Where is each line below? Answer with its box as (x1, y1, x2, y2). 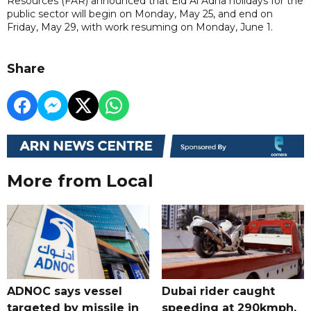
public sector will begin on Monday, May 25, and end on (7, 7, 273, 20)
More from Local (7, 170, 153, 191)
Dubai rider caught (161, 284, 275, 298)
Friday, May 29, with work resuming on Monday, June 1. (7, 20, 276, 33)
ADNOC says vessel (7, 284, 122, 298)
